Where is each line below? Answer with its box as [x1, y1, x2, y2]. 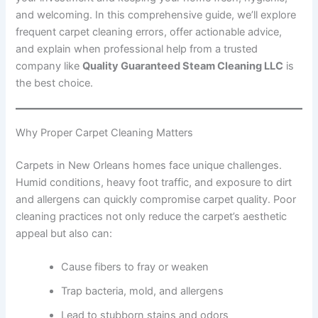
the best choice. [16, 76, 94, 89]
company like [16, 59, 83, 72]
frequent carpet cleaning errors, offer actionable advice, [16, 25, 283, 38]
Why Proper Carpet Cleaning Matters [16, 126, 194, 140]
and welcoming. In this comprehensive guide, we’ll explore [16, 8, 297, 21]
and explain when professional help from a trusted [16, 42, 258, 55]
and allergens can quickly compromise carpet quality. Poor [16, 192, 297, 206]
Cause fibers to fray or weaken [61, 261, 209, 274]
